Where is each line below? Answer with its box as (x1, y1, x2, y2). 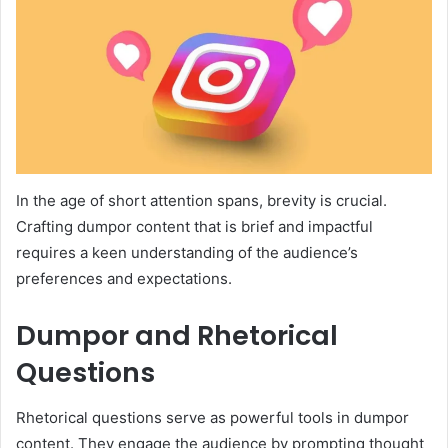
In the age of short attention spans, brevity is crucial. (16, 191, 387, 211)
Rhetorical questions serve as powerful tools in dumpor (16, 407, 409, 427)
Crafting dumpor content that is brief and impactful (16, 217, 373, 237)
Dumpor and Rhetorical (16, 317, 338, 355)
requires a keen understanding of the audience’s (16, 243, 358, 263)
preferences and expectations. (16, 269, 232, 289)
